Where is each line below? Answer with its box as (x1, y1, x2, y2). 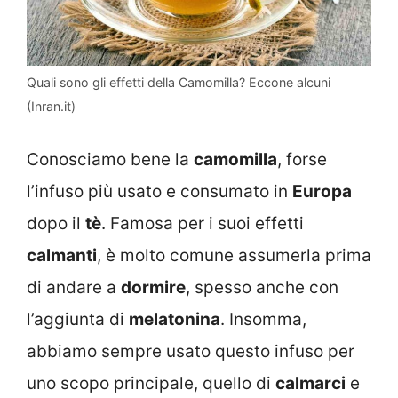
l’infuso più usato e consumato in (27, 180, 292, 202)
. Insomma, (220, 308, 306, 330)
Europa (292, 180, 352, 202)
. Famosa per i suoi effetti (101, 212, 304, 234)
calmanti (27, 244, 97, 266)
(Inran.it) (27, 99, 76, 115)
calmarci (275, 372, 346, 394)
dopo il (27, 212, 85, 234)
